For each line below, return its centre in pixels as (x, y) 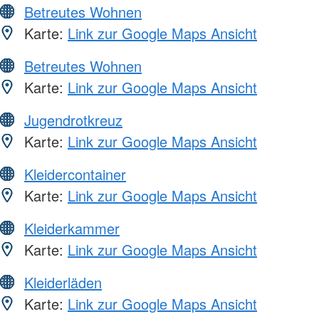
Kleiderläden (63, 282)
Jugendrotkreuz (73, 120)
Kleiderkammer (72, 228)
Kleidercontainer (75, 174)
